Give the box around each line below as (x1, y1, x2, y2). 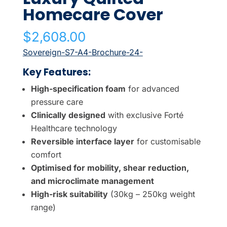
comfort (30, 149, 61, 160)
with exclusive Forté (105, 109, 183, 120)
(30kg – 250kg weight (107, 188, 195, 199)
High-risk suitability (30, 188, 108, 199)
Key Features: (22, 65, 91, 79)
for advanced (125, 83, 179, 94)
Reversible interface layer (30, 136, 134, 146)
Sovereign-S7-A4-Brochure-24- (22, 47, 143, 57)
